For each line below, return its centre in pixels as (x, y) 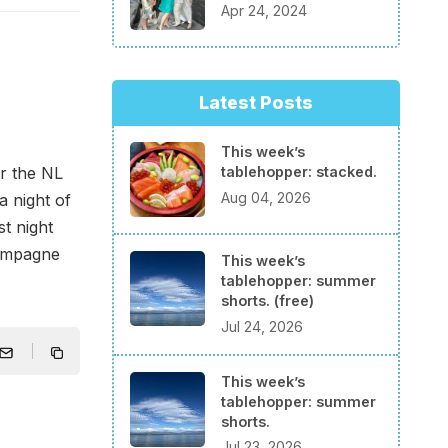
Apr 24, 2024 (264, 11)
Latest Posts (256, 103)
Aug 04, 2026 (266, 197)
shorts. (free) (267, 301)
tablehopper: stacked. (299, 172)
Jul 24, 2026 (262, 326)
